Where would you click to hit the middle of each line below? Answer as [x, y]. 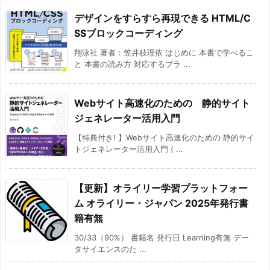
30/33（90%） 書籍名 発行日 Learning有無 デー [162, 237]
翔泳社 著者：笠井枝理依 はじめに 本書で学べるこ [164, 52]
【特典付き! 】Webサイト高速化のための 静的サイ [164, 137]
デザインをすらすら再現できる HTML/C [162, 18]
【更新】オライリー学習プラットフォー [161, 188]
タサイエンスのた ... [110, 249]
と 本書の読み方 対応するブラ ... [132, 64]
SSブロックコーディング [128, 33]
